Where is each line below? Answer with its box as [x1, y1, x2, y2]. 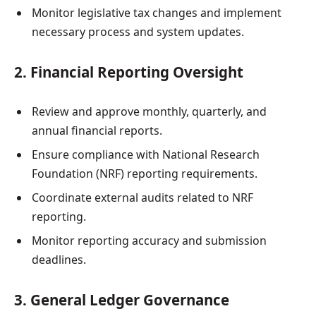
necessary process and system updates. [32, 24, 244, 40]
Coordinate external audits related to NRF [32, 190, 253, 206]
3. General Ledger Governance [14, 290, 229, 310]
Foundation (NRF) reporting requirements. [32, 166, 257, 182]
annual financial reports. [32, 123, 162, 139]
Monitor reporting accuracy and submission [32, 233, 267, 249]
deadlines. [32, 252, 86, 268]
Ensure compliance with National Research [32, 147, 260, 163]
